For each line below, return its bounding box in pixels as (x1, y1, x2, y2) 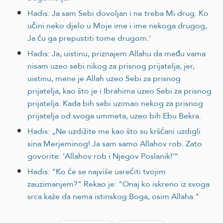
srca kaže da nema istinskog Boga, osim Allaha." (27, 189, 199, 204)
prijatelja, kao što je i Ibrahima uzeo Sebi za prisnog (27, 83, 212, 98)
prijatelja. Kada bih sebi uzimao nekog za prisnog (27, 96, 203, 111)
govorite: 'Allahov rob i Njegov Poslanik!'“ (27, 148, 178, 163)
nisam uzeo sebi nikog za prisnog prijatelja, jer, (27, 58, 195, 73)
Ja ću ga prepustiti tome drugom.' (27, 30, 151, 45)
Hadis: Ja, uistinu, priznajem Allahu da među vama (27, 46, 206, 61)
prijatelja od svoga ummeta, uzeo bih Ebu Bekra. (27, 108, 201, 123)
